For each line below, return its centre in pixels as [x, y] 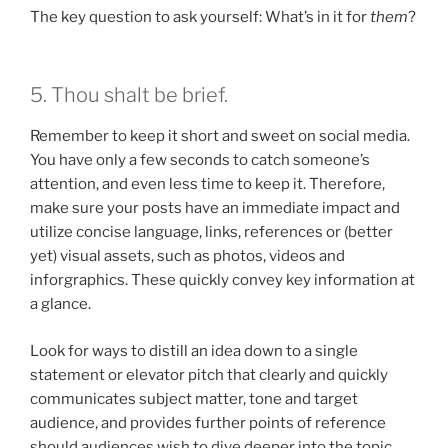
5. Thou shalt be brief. [129, 95]
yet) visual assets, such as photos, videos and [187, 256]
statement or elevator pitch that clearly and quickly [209, 374]
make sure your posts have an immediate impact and [215, 208]
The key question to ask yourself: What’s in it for [200, 16]
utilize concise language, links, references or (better [211, 232]
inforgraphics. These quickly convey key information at [222, 280]
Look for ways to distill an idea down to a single [194, 350]
